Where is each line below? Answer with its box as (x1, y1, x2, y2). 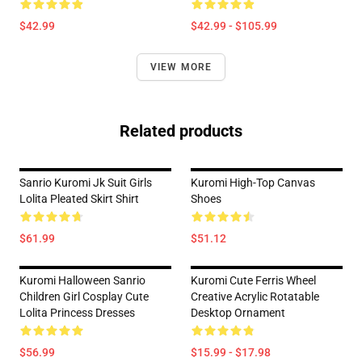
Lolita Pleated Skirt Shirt (19, 192, 139, 205)
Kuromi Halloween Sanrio (19, 274, 145, 287)
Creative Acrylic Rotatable (191, 290, 319, 303)
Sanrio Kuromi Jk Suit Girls (19, 176, 152, 189)
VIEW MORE (149, 61, 213, 73)
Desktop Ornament (191, 306, 285, 319)
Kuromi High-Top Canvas (191, 176, 315, 189)
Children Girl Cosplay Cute (19, 290, 149, 303)
